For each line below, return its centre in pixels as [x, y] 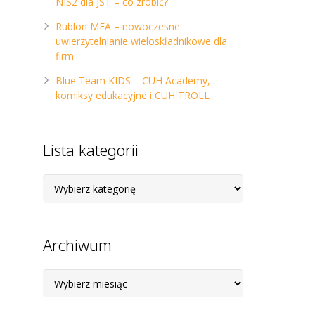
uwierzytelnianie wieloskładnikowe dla [141, 41]
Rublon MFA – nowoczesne [118, 26]
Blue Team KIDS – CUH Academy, [133, 81]
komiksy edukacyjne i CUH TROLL [133, 95]
